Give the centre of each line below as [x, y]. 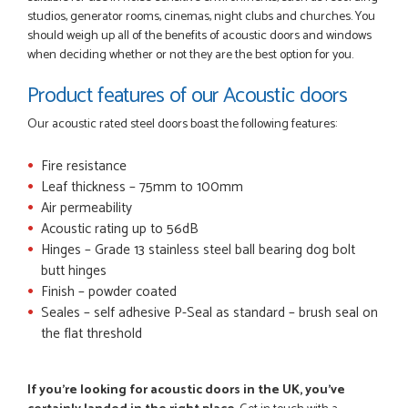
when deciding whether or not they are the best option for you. [190, 55]
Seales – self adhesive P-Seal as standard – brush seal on [209, 312]
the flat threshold [92, 333]
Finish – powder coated [109, 291]
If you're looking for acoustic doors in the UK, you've [186, 390]
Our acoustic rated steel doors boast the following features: [182, 124]
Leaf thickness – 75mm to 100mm [142, 187]
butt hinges [74, 270]
